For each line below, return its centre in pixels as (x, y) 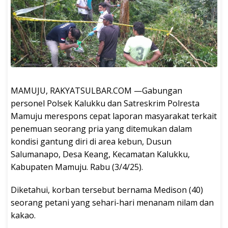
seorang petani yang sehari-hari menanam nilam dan (112, 203)
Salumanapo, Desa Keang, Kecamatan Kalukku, (100, 154)
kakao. (24, 216)
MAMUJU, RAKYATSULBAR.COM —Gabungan (96, 91)
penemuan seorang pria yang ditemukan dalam (101, 129)
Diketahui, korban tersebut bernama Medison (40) (107, 190)
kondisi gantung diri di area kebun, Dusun (91, 142)
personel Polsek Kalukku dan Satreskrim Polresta (105, 104)
